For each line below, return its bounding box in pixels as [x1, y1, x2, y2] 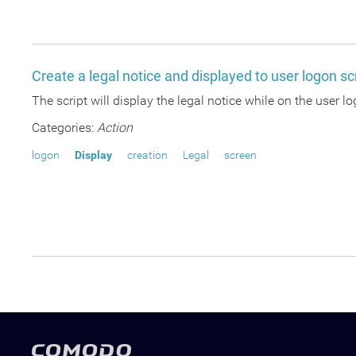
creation [127, 149, 168, 161]
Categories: [32, 120, 94, 135]
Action [97, 120, 133, 135]
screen [224, 149, 257, 161]
